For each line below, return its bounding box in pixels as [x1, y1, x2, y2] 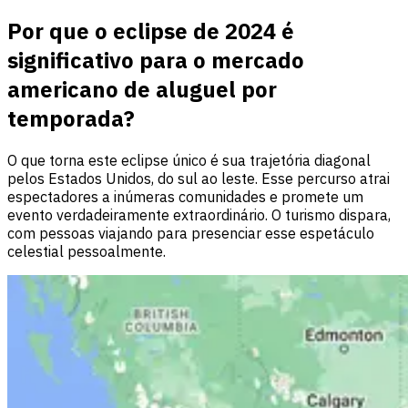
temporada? [7, 103, 135, 133]
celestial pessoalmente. [7, 241, 166, 260]
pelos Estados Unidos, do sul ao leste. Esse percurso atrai [7, 168, 390, 188]
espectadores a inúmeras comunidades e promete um [7, 187, 363, 206]
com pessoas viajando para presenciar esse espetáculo [7, 223, 374, 242]
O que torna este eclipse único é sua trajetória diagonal [7, 150, 371, 169]
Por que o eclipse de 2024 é [7, 15, 294, 46]
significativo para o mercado [7, 45, 304, 75]
